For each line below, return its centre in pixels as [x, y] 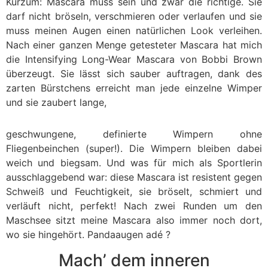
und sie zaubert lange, [56, 103]
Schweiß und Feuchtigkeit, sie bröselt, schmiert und [134, 192]
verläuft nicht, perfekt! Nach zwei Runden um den [134, 206]
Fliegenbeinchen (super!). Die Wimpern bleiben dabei [134, 149]
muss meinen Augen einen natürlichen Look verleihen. [134, 31]
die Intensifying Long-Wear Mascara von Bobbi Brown [134, 60]
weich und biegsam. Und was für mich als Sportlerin [134, 163]
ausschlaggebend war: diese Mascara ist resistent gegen [134, 177]
